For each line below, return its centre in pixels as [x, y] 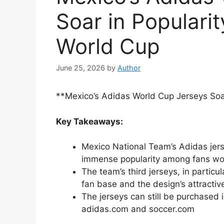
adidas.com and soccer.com [138, 209]
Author [129, 68]
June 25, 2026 [80, 68]
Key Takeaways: [89, 121]
